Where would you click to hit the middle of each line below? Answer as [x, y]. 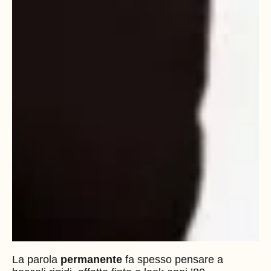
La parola [36, 259]
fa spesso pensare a [173, 259]
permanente [91, 259]
